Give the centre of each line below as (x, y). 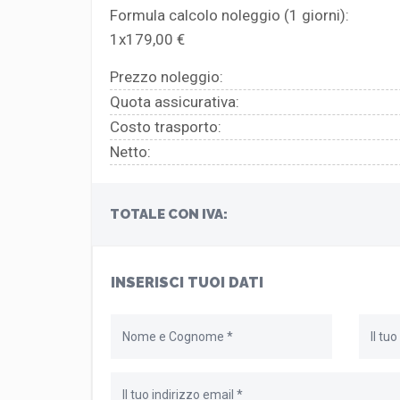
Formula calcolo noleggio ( (200, 15)
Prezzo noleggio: (167, 76)
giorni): (324, 15)
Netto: (130, 151)
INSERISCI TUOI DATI (187, 282)
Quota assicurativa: (175, 101)
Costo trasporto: (166, 126)
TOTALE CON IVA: (169, 214)
